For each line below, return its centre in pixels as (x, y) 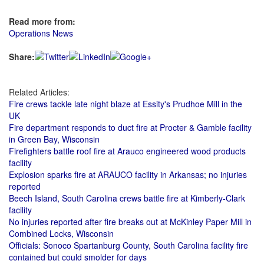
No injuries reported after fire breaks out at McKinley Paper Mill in (130, 222)
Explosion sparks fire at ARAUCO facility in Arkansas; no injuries (128, 174)
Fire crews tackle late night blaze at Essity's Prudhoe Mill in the (126, 104)
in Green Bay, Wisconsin (54, 139)
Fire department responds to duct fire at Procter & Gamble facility (130, 127)
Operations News (41, 33)
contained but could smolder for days (78, 257)
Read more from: (42, 21)
